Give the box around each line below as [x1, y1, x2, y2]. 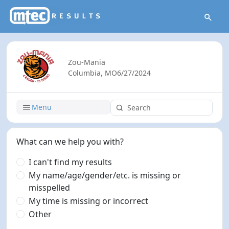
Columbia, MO [67, 67, 117, 78]
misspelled [29, 181, 71, 193]
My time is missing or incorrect [29, 195, 149, 207]
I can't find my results [29, 156, 112, 168]
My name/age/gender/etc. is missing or [29, 169, 181, 181]
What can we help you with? [16, 135, 124, 147]
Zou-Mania [67, 57, 105, 67]
